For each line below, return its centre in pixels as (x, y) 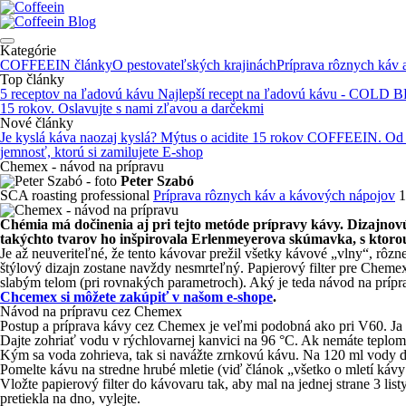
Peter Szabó (157, 181)
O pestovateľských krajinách (194, 65)
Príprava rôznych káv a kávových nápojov (274, 195)
